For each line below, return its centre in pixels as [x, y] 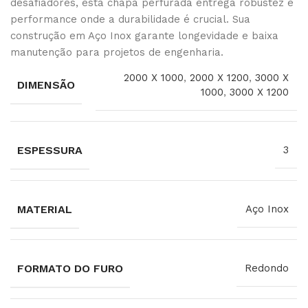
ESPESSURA [50, 150]
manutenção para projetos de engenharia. [117, 52]
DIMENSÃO [46, 85]
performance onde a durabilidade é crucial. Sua [131, 19]
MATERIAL [45, 209]
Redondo [267, 268]
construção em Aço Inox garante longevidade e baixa [145, 35]
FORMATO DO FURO [70, 268]
